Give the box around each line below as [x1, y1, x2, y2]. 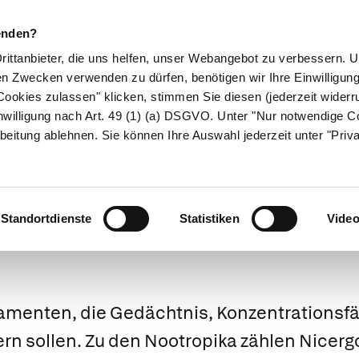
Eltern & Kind [201, 98, 288, 117]
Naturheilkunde [81, 98, 187, 117]
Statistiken [179, 212, 240, 226]
